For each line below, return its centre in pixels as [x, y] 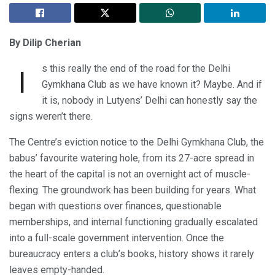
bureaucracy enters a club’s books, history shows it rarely [132, 254]
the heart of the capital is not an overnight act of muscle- [130, 174]
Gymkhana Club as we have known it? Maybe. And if [152, 84]
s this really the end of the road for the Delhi [136, 68]
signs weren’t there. [51, 116]
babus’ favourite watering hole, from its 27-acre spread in [132, 158]
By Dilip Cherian [45, 42]
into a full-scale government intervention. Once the [117, 238]
